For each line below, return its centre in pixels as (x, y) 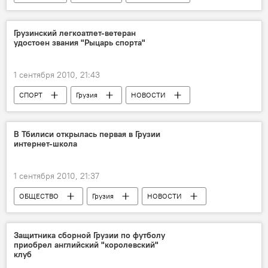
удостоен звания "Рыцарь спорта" (80, 42)
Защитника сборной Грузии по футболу (89, 235)
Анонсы (32, 214)
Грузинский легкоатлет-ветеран (75, 33)
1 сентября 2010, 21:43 (57, 75)
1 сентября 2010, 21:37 (57, 176)
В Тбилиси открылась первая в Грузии (87, 134)
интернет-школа (45, 144)
